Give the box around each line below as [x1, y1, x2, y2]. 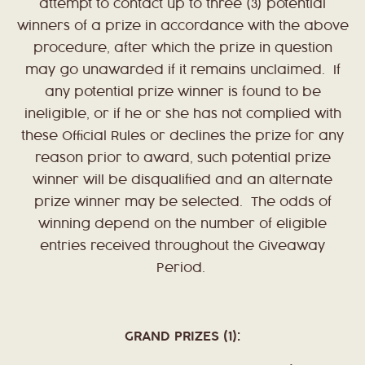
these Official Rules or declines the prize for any [21, 130, 344, 143]
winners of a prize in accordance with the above [16, 20, 349, 33]
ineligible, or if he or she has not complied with [24, 108, 341, 121]
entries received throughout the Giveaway [40, 240, 325, 253]
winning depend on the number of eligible [38, 218, 327, 231]
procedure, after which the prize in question [33, 42, 332, 55]
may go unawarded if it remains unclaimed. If [24, 64, 341, 77]
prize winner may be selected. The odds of [33, 196, 332, 209]
